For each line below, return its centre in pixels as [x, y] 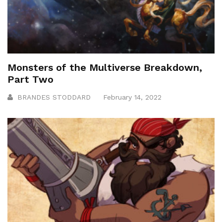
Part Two [30, 80]
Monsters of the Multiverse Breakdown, [105, 68]
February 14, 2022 [132, 97]
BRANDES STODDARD [54, 97]
